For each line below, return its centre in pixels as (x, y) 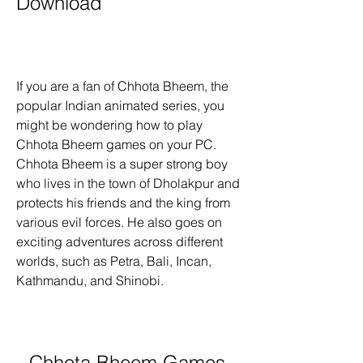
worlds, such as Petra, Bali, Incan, (114, 261)
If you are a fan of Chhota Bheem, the (122, 86)
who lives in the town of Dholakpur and (128, 183)
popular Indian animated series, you (120, 105)
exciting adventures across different (120, 241)
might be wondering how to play (109, 125)
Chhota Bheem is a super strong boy (122, 164)
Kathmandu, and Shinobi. (90, 280)
